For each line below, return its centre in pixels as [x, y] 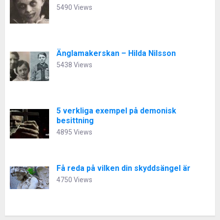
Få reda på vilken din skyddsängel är [124, 168]
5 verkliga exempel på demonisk [116, 111]
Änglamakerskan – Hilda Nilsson [116, 54]
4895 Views [74, 132]
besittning [75, 121]
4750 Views [74, 180]
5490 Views [74, 8]
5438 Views [74, 65]
